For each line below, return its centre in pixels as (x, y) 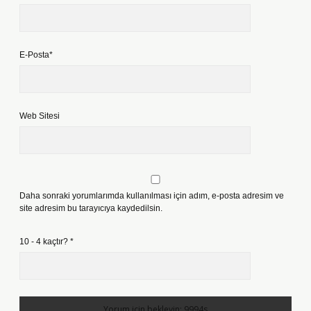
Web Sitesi (40, 116)
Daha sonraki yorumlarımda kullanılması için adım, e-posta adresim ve (152, 196)
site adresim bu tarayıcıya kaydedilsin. (91, 208)
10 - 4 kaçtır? (45, 242)
